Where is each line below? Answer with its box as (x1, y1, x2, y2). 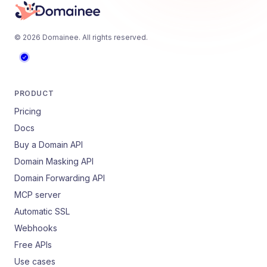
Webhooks (14, 223, 57, 233)
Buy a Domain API (14, 139, 83, 150)
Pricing (14, 106, 41, 116)
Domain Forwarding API (14, 173, 105, 183)
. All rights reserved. (79, 33, 148, 42)
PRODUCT (14, 89, 54, 98)
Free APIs (14, 240, 52, 250)
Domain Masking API (14, 156, 94, 166)
